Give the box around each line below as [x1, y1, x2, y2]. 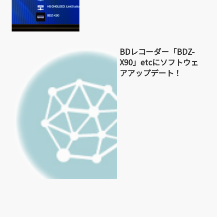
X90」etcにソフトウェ [119, 56, 199, 68]
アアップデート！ [119, 67, 182, 79]
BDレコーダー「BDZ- [119, 46, 195, 58]
